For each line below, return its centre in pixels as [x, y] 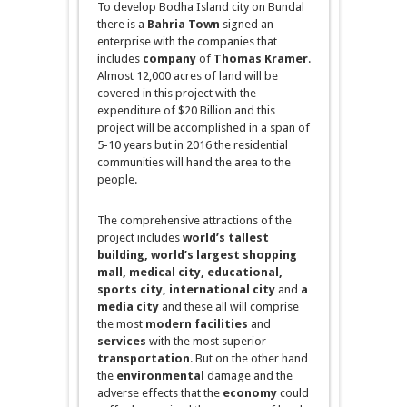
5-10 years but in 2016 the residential [192, 145]
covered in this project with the [176, 94]
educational [243, 273]
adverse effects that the [159, 393]
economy [249, 393]
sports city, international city [187, 290]
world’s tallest [225, 238]
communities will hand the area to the [194, 163]
